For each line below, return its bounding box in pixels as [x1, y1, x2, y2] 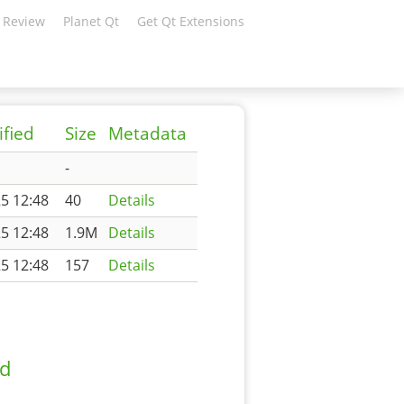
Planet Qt [63, 13, 119, 30]
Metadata [108, 122, 187, 145]
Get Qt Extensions [137, 13, 244, 30]
